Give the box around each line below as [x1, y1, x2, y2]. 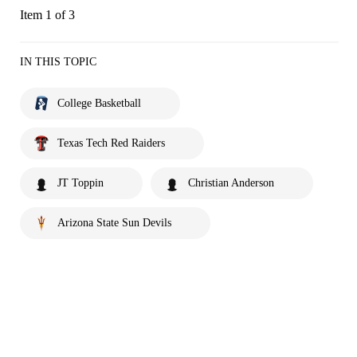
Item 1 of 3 [20, 7, 75, 22]
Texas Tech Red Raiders [57, 136, 165, 149]
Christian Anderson [188, 176, 274, 189]
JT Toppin [57, 176, 104, 189]
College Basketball [57, 96, 141, 109]
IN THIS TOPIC [20, 55, 96, 68]
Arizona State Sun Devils [57, 216, 171, 229]
